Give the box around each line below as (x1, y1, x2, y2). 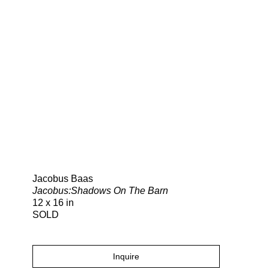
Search (178, 144, 205, 154)
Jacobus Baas (32, 174, 93, 184)
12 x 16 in (32, 198, 74, 208)
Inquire (113, 252, 139, 262)
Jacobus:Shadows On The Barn (32, 186, 168, 196)
